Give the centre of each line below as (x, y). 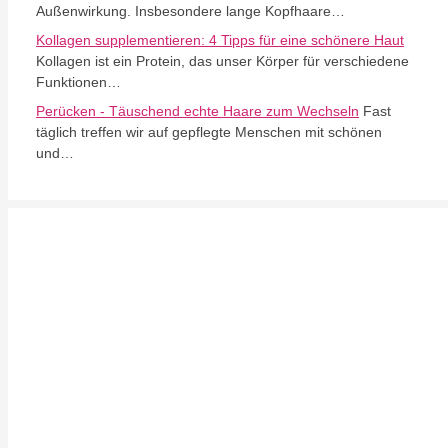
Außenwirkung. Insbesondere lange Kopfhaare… (190, 11)
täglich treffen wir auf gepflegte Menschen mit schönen (209, 132)
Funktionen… (78, 82)
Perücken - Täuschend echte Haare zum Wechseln (197, 111)
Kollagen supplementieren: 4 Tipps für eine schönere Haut (220, 40)
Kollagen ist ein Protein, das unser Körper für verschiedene (222, 61)
